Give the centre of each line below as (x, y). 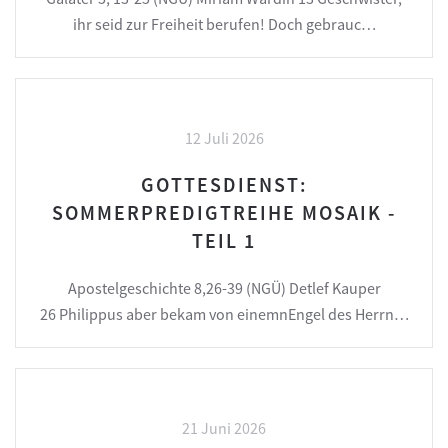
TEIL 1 (224, 241)
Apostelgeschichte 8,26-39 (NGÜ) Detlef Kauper (224, 288)
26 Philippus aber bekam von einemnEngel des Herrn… (224, 314)
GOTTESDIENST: (224, 185)
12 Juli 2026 (224, 138)
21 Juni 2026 (224, 428)
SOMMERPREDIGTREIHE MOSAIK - (224, 213)
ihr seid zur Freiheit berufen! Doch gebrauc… (224, 24)
